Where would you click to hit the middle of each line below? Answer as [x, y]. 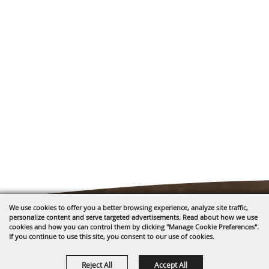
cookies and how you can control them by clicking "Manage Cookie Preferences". [134, 227]
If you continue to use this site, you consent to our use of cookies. [112, 236]
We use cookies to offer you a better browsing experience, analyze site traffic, [128, 207]
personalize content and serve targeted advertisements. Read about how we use [133, 217]
